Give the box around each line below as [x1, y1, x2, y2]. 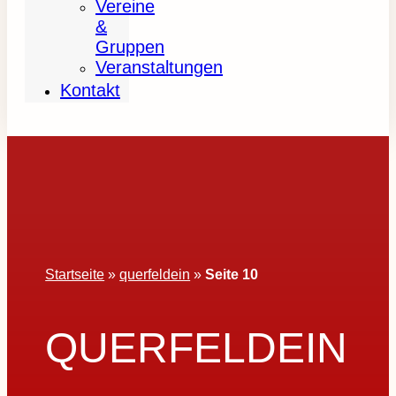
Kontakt [60, 80, 120, 100]
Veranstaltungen [95, 57, 223, 77]
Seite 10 [205, 266, 259, 282]
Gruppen [95, 37, 164, 57]
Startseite [45, 266, 105, 282]
